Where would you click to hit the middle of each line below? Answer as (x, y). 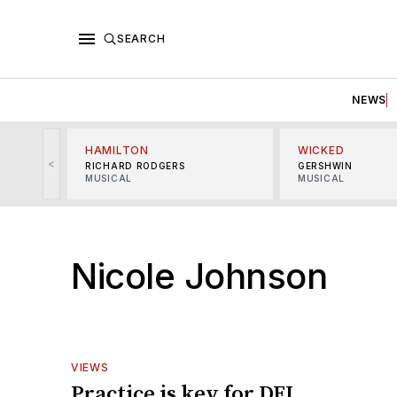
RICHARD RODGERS (135, 165)
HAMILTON (117, 150)
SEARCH (141, 38)
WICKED (321, 150)
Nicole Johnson (199, 276)
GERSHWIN (325, 165)
